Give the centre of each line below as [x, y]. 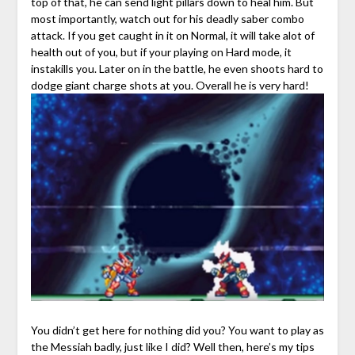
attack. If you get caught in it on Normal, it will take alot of [172, 35]
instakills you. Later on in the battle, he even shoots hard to [177, 68]
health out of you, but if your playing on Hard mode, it [161, 52]
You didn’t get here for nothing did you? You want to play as [177, 330]
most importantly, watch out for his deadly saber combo [167, 18]
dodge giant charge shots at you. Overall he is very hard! [170, 85]
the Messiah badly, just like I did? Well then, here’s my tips [172, 346]
